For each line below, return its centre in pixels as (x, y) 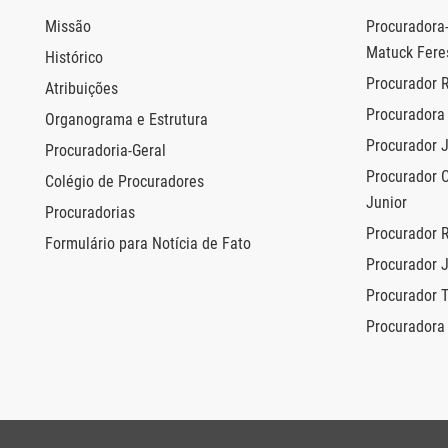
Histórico (74, 58)
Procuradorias (90, 213)
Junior (386, 203)
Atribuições (81, 89)
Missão (68, 27)
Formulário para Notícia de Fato (148, 244)
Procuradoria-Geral (105, 151)
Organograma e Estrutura (126, 120)
